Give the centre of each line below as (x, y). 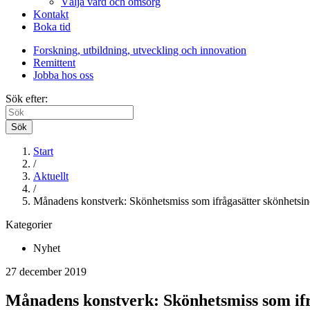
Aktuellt (51, 176)
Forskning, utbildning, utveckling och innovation (140, 50)
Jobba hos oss (63, 75)
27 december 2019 (46, 271)
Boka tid (52, 26)
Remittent (54, 62)
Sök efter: (27, 98)
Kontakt (51, 14)
